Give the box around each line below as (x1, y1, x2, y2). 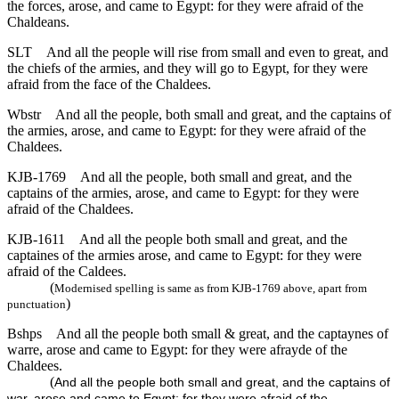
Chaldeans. (7, 14, 69, 30)
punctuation (7, 297, 66, 312)
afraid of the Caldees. (7, 264, 126, 280)
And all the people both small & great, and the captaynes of (56, 326, 388, 342)
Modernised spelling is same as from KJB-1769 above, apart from (54, 281, 367, 296)
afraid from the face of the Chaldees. (7, 77, 211, 93)
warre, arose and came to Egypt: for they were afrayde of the (7, 342, 347, 358)
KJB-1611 (7, 232, 65, 248)
